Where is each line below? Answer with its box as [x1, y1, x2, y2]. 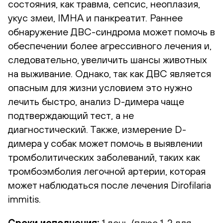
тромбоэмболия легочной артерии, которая [8, 165, 206, 177]
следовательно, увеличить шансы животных [8, 53, 207, 65]
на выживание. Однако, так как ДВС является [8, 67, 211, 79]
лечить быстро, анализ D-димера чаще [8, 95, 184, 107]
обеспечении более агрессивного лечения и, [8, 39, 212, 51]
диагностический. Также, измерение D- [8, 123, 186, 135]
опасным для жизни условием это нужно [8, 81, 192, 93]
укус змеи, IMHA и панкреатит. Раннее [8, 11, 183, 23]
